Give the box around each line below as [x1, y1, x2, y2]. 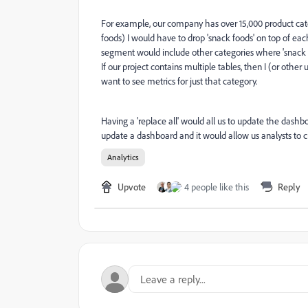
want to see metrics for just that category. [101, 75, 257, 87]
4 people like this [184, 181, 249, 193]
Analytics [107, 152, 139, 162]
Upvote [118, 181, 146, 192]
